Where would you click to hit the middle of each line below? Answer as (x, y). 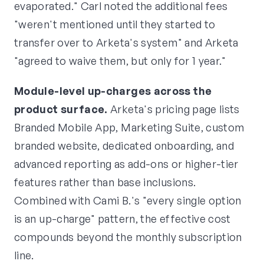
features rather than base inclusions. (105, 182)
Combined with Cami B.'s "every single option (128, 201)
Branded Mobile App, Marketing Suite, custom (129, 128)
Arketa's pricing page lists (174, 109)
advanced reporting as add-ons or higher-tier (126, 164)
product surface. (61, 109)
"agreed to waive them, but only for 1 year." (120, 61)
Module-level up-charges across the (113, 91)
